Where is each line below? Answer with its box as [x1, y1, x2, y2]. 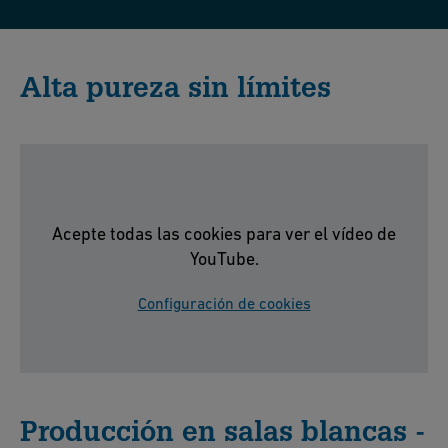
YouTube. [189, 248, 259, 270]
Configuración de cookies [137, 294, 311, 313]
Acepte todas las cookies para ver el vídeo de [52, 223, 396, 245]
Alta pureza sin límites [20, 68, 331, 103]
